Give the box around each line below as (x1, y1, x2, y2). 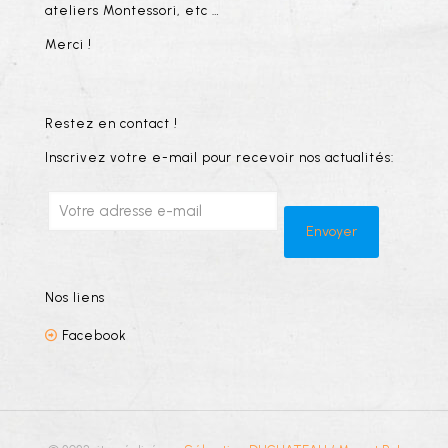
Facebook (62, 328, 127, 343)
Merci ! (45, 37, 92, 52)
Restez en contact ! (45, 116, 178, 131)
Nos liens (45, 290, 105, 305)
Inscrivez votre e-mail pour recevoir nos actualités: (45, 150, 394, 165)
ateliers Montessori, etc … (45, 3, 220, 18)
